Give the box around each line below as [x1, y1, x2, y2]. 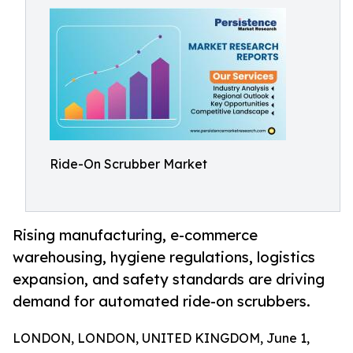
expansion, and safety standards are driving [13, 270, 325, 288]
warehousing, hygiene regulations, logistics [13, 248, 315, 266]
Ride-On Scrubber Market [50, 156, 207, 172]
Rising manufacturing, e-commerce [13, 226, 258, 244]
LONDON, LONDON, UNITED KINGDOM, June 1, [13, 330, 310, 347]
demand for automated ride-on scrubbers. [13, 292, 310, 310]
